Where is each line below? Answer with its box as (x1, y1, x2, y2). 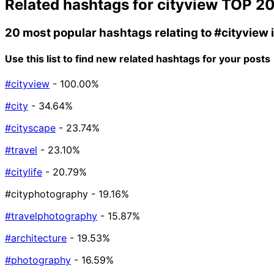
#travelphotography (5, 210, 97, 223)
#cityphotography (5, 188, 88, 201)
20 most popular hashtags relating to (5, 25, 214, 40)
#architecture (5, 232, 67, 245)
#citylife (5, 166, 42, 179)
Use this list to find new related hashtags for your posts (5, 52, 270, 65)
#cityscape (5, 122, 56, 135)
